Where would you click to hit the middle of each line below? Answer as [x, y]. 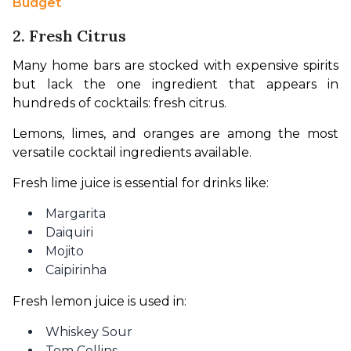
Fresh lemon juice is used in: [100, 302]
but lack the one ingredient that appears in [175, 85]
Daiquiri [69, 233]
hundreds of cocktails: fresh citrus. [119, 103]
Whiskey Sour [89, 332]
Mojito [65, 251]
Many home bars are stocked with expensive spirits [175, 66]
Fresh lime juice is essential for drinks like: [141, 183]
